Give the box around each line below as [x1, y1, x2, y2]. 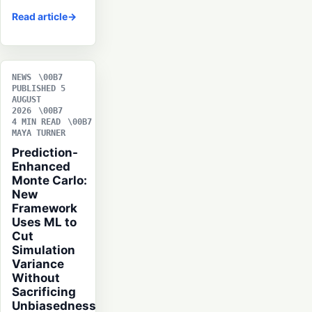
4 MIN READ [12, 117, 61, 127]
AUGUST [12, 95, 41, 105]
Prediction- [12, 146, 78, 160]
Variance [12, 257, 64, 272]
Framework [12, 201, 77, 216]
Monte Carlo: [12, 173, 87, 188]
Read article [12, 10, 68, 23]
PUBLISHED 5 [12, 84, 65, 94]
